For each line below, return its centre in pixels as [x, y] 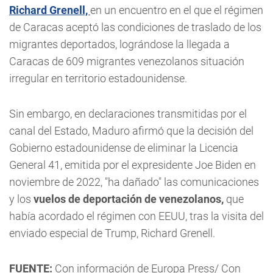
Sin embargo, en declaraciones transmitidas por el [128, 114]
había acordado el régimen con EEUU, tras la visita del [136, 216]
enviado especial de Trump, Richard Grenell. [112, 233]
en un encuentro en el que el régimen [177, 10]
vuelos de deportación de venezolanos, [129, 199]
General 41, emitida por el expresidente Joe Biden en [133, 165]
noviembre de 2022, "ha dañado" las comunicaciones [134, 182]
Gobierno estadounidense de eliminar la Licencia [124, 148]
